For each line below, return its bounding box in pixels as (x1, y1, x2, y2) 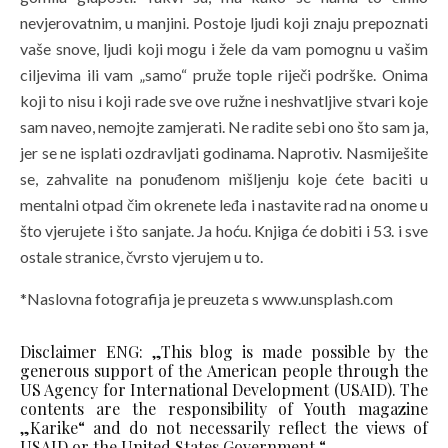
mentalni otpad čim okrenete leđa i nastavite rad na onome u (20, 194, 428, 214)
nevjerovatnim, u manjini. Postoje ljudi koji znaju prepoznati (20, 12, 428, 32)
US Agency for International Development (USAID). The (20, 378, 428, 400)
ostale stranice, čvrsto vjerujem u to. (20, 246, 263, 266)
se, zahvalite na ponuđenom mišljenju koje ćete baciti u (20, 168, 428, 188)
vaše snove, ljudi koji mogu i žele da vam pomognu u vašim (20, 38, 428, 58)
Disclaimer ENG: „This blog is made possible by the (20, 340, 428, 362)
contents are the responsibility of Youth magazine (20, 397, 428, 419)
